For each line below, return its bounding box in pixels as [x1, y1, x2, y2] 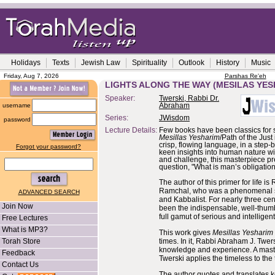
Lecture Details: [105, 126, 159, 134]
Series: [105, 114, 128, 122]
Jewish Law [81, 58, 120, 67]
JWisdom [159, 114, 190, 122]
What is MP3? [2, 225, 48, 234]
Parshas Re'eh [224, 72, 266, 79]
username [2, 102, 31, 109]
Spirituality [132, 58, 167, 67]
